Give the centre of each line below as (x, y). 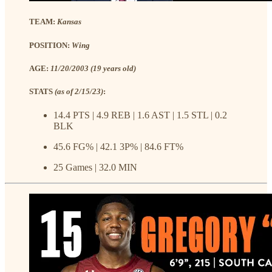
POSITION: (49, 45)
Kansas (69, 22)
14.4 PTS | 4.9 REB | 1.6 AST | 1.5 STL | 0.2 (140, 115)
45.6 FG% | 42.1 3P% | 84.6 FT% (118, 147)
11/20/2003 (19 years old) (93, 68)
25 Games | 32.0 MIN (95, 168)
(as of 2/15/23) (79, 91)
